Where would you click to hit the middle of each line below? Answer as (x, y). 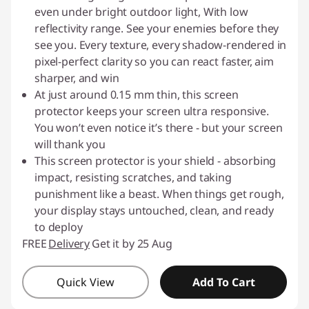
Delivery (69, 243)
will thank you (70, 144)
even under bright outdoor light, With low (141, 12)
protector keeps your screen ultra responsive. (152, 111)
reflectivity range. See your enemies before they (157, 28)
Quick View (86, 282)
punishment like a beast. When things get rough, (159, 194)
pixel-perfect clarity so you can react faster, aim (154, 61)
